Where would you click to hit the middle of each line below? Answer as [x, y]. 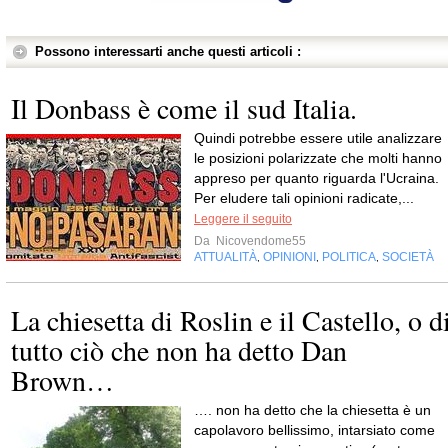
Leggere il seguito [243, 219]
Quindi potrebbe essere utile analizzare [318, 138]
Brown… [62, 380]
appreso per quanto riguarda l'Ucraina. [316, 178]
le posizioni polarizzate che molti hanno [318, 158]
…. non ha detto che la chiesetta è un [312, 410]
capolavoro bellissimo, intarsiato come [314, 430]
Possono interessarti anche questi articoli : [168, 52]
